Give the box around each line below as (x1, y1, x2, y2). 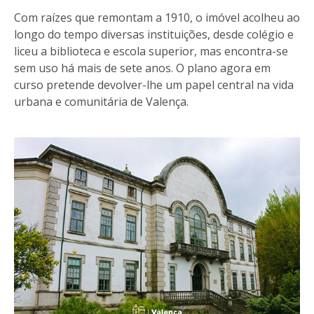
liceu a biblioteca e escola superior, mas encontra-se (14, 43, 288, 60)
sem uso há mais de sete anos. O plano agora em (14, 60, 271, 76)
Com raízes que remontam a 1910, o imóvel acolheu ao (14, 10, 300, 26)
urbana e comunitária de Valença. (14, 94, 189, 110)
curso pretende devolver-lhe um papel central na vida (14, 77, 294, 93)
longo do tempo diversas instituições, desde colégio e (14, 27, 294, 43)
